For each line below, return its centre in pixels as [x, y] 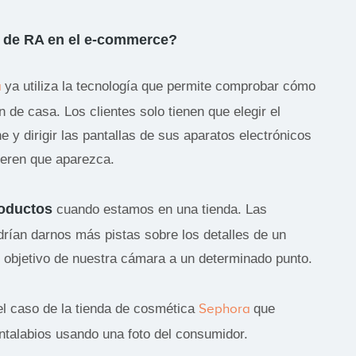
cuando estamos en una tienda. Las [160, 209]
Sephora [226, 308]
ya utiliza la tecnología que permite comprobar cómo [160, 86]
